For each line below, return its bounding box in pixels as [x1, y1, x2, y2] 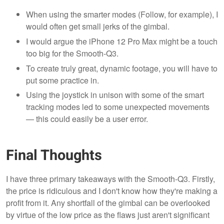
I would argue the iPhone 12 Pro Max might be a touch [26, 35, 217, 47]
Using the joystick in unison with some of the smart [26, 89, 204, 101]
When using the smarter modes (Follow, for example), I [26, 8, 218, 20]
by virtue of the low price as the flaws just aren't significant [6, 209, 209, 221]
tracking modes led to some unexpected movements [26, 101, 209, 113]
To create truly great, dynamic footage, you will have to [26, 62, 217, 74]
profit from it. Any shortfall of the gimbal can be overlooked [6, 197, 210, 209]
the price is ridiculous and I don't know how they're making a [6, 185, 217, 197]
